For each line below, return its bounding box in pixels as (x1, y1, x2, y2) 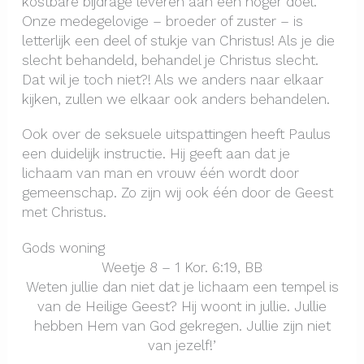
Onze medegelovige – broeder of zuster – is (21, 12, 303, 29)
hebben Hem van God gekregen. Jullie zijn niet (33, 317, 331, 334)
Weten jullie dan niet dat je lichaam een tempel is (25, 278, 339, 295)
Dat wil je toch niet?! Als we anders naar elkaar (21, 71, 323, 88)
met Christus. (21, 204, 106, 221)
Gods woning (21, 239, 105, 256)
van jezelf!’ (148, 336, 216, 353)
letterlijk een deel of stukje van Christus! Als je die (21, 32, 335, 49)
